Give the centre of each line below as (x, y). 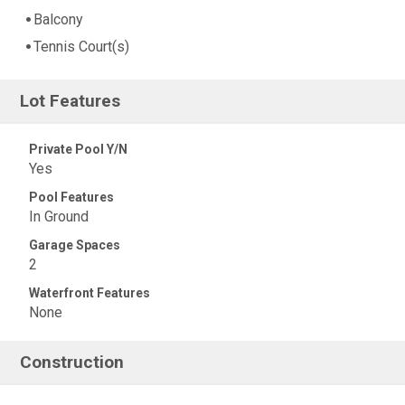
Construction (72, 362)
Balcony (58, 20)
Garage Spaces (75, 245)
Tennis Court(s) (81, 47)
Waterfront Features (89, 293)
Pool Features (71, 197)
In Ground (59, 217)
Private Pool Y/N (78, 149)
